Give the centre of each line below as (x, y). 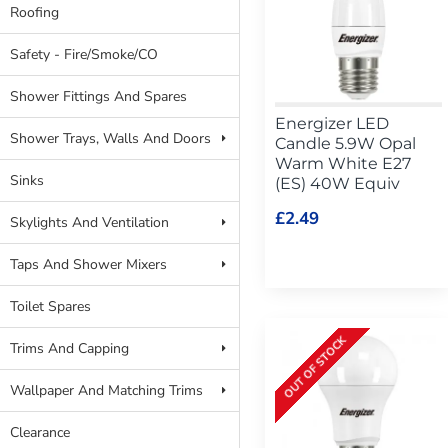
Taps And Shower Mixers (88, 264)
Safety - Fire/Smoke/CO (84, 54)
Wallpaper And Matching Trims (106, 390)
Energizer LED (332, 123)
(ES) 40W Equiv (337, 183)
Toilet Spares (50, 306)
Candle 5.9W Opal (345, 143)
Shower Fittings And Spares (98, 96)
